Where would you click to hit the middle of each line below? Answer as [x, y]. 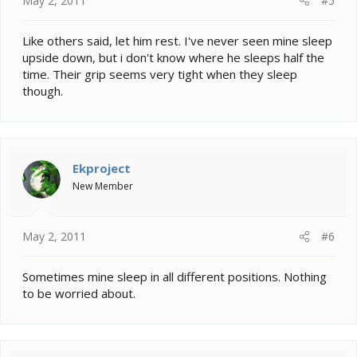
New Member [103, 186]
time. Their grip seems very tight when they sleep [160, 74]
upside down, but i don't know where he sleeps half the [173, 57]
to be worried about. [79, 294]
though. [43, 90]
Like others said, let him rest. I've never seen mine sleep [177, 40]
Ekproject [102, 168]
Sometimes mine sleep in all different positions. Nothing [175, 277]
